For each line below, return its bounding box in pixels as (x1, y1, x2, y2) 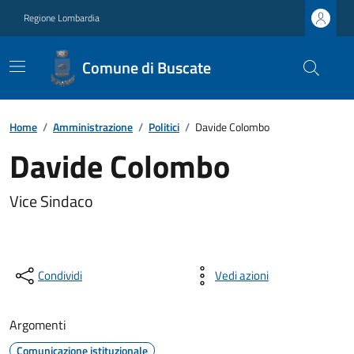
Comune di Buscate (82, 55, 212, 80)
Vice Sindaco (9, 189, 93, 213)
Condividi (38, 266, 82, 284)
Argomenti (9, 315, 66, 334)
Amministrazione (53, 119, 133, 135)
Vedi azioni (215, 266, 269, 284)
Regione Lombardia (24, 10, 100, 25)
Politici (149, 119, 179, 135)
